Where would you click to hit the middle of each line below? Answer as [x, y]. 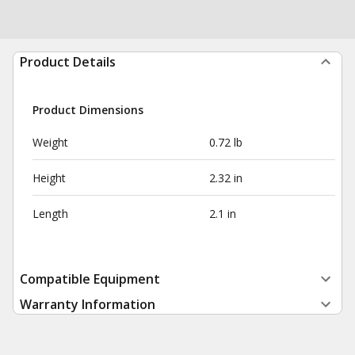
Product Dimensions [88, 110]
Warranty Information [88, 304]
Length [50, 214]
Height [49, 178]
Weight [50, 142]
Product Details [68, 62]
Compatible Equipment [90, 279]
